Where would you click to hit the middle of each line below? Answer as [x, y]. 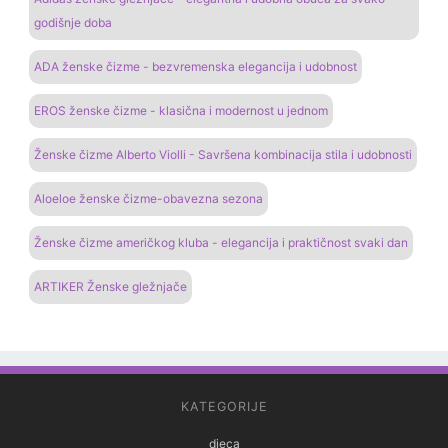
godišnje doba [73, 23]
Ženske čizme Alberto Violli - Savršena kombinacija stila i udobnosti [223, 155]
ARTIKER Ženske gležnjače [110, 287]
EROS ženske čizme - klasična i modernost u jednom [181, 111]
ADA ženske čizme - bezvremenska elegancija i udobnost [195, 67]
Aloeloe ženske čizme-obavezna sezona [148, 199]
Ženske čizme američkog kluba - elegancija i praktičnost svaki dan [221, 243]
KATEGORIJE [224, 407]
